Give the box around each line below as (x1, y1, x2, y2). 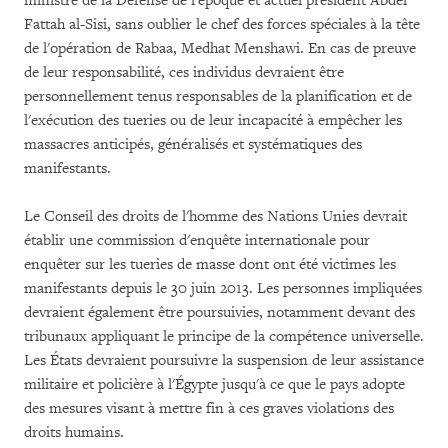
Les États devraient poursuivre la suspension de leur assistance (24, 351, 424, 370)
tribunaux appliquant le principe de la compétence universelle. (24, 327, 424, 346)
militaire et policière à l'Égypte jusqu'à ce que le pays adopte (24, 375, 405, 394)
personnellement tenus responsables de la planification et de (24, 87, 412, 106)
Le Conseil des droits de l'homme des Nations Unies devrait (24, 207, 407, 226)
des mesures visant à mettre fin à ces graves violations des (24, 399, 394, 418)
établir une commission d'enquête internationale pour (24, 231, 370, 250)
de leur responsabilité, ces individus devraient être (24, 63, 344, 82)
